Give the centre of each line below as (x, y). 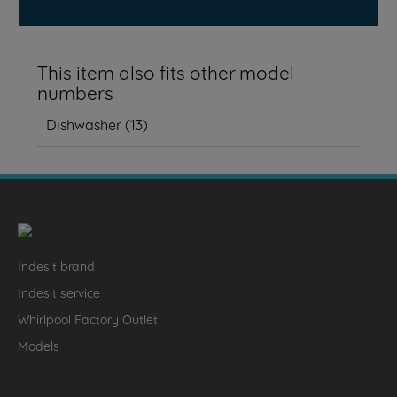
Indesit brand (56, 265)
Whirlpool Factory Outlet (88, 318)
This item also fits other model (166, 71)
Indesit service (59, 292)
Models (39, 345)
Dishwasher (84, 124)
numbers (76, 91)
